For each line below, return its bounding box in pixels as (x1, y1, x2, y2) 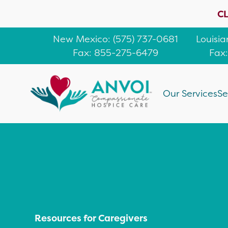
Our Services (162, 87, 217, 100)
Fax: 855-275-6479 (72, 46, 158, 59)
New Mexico (53, 33, 108, 45)
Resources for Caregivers (35, 211, 148, 224)
